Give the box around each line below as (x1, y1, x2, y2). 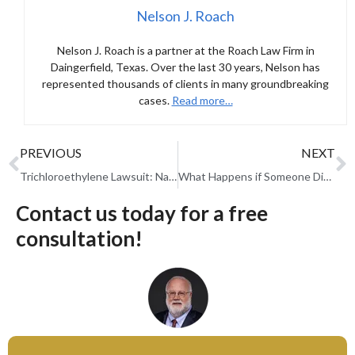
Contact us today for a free (16, 200, 268, 227)
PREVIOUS (20, 145, 82, 161)
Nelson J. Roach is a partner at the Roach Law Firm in (56, 44, 315, 58)
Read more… (171, 94, 233, 108)
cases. (138, 94, 172, 108)
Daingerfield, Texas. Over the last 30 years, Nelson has (51, 60, 320, 74)
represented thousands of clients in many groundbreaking (42, 77, 329, 91)
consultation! (16, 226, 143, 252)
